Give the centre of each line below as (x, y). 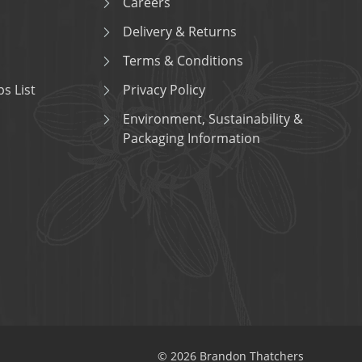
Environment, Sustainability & (213, 119)
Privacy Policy (164, 90)
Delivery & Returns (180, 32)
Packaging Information (192, 138)
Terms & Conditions (183, 61)
